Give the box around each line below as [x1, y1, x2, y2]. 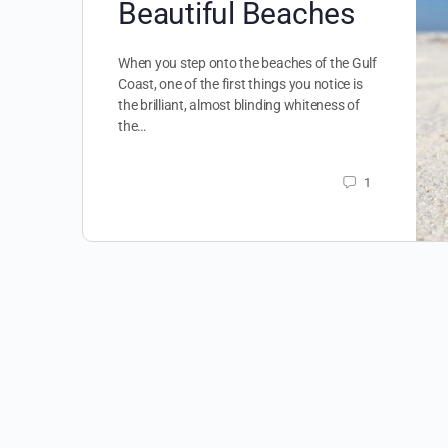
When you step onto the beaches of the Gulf [118, 55, 377, 71]
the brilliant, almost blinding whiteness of [118, 97, 360, 113]
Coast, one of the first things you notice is [118, 76, 363, 92]
